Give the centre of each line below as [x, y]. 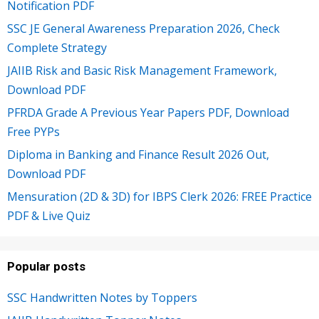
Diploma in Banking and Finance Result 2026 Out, [138, 155]
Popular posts [46, 266]
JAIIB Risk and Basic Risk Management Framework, [142, 70]
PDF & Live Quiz [49, 216]
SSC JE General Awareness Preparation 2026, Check [143, 28]
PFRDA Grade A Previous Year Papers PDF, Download [148, 113]
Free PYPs [33, 132]
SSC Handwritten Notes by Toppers [102, 298]
